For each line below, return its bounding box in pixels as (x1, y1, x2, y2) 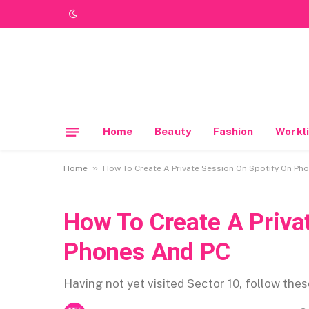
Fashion (212, 126, 254, 137)
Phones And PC (63, 238, 230, 266)
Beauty (154, 126, 191, 137)
